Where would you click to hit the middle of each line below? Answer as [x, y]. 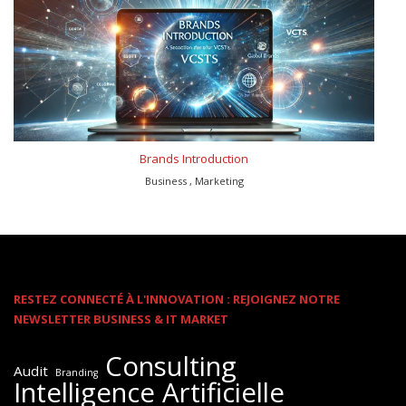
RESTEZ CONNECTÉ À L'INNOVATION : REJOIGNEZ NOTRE [177, 299]
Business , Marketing [194, 180]
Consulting [171, 366]
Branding [77, 372]
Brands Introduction [194, 158]
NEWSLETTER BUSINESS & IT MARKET [121, 319]
